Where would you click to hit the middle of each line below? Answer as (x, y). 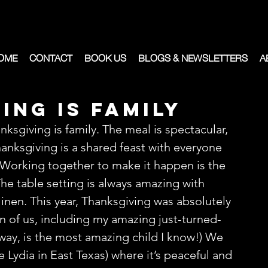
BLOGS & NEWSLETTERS (193, 57)
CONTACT (51, 57)
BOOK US (105, 57)
